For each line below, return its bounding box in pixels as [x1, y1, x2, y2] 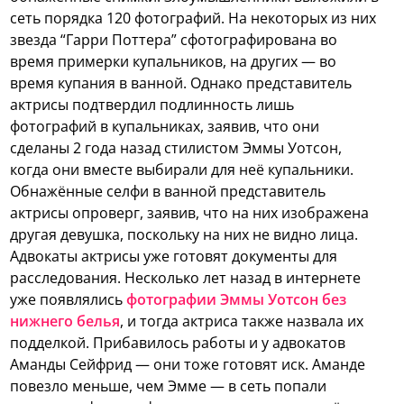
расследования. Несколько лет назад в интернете [10, 268, 362, 289]
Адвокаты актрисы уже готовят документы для [10, 246, 338, 267]
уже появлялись [10, 289, 127, 310]
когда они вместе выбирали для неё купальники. [10, 160, 354, 180]
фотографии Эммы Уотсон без [126, 289, 347, 310]
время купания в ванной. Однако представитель [10, 73, 353, 94]
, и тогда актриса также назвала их [120, 311, 364, 332]
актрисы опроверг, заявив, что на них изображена [10, 203, 370, 224]
